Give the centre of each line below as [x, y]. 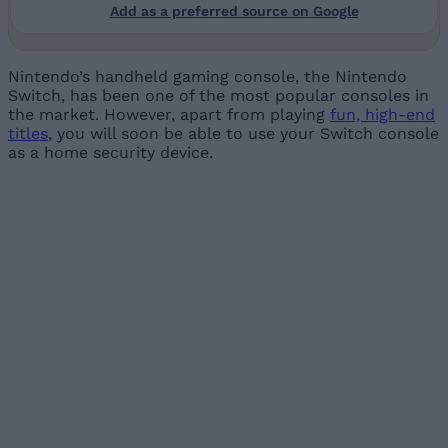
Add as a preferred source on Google [234, 10]
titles [28, 133]
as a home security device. [110, 152]
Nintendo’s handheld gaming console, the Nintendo [207, 76]
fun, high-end [382, 114]
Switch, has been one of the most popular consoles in [218, 95]
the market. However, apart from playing [169, 114]
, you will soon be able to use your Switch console [243, 133]
